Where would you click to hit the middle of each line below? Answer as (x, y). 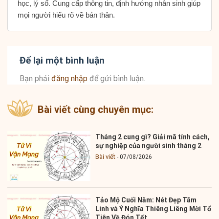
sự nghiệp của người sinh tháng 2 (149, 145)
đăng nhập (69, 79)
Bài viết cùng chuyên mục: (96, 110)
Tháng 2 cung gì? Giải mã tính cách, (153, 137)
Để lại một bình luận (63, 60)
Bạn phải (35, 79)
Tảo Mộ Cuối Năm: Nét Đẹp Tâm (146, 200)
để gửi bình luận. (116, 79)
